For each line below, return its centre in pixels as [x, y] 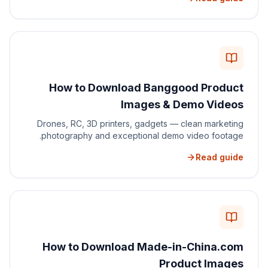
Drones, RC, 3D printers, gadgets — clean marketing [140, 124]
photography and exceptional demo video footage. [142, 135]
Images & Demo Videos [182, 104]
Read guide [220, 157]
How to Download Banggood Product [146, 88]
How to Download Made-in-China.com [143, 247]
